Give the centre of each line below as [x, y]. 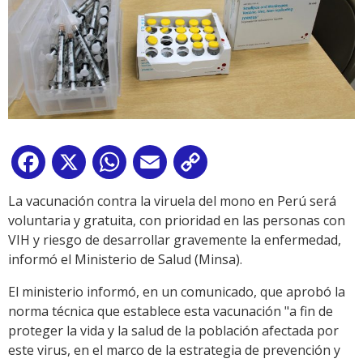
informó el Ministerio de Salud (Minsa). [125, 260]
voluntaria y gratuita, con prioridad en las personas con [177, 221]
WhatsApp [161, 166]
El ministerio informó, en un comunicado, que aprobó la [177, 292]
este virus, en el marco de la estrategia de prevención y [174, 350]
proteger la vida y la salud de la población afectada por [173, 331]
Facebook [78, 166]
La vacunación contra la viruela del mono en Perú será [172, 201]
